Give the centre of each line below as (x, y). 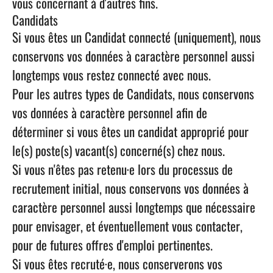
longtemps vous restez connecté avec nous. (112, 75)
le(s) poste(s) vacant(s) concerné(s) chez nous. (119, 150)
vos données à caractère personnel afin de (110, 112)
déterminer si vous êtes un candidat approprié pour (130, 131)
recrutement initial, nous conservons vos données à (130, 188)
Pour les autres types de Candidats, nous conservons (133, 94)
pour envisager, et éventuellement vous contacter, (127, 226)
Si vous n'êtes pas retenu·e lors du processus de (122, 169)
